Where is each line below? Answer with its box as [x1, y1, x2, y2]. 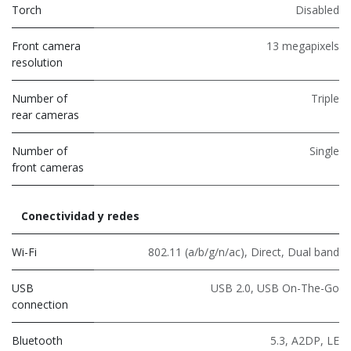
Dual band [288, 244, 339, 259]
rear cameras [12, 107, 79, 122]
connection [12, 296, 68, 312]
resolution [12, 54, 63, 70]
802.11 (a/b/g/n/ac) [148, 244, 244, 259]
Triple [311, 90, 339, 106]
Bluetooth [12, 332, 63, 348]
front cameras [12, 159, 84, 175]
